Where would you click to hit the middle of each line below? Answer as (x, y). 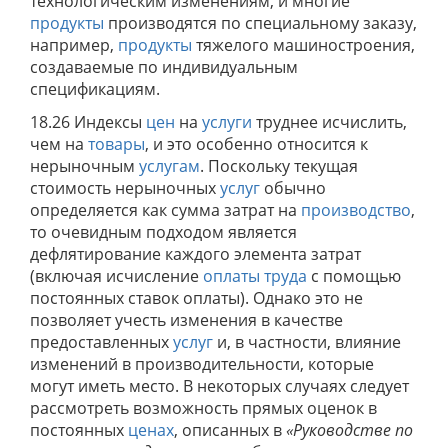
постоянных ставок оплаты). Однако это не (196, 298)
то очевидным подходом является (163, 232)
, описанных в (230, 430)
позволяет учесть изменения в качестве (186, 320)
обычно (293, 188)
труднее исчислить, (329, 122)
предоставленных (101, 342)
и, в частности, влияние (307, 342)
